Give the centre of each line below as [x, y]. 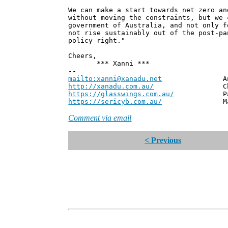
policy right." [97, 41]
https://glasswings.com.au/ [121, 94]
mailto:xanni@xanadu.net [115, 79]
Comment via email [100, 118]
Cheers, [83, 56]
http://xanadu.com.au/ [111, 87]
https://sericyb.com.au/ [115, 102]
